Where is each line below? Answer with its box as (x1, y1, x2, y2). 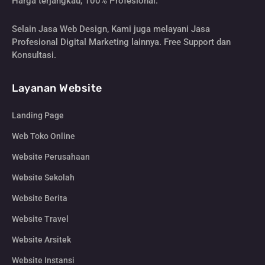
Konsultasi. (12, 49, 56, 60)
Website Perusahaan (12, 152, 90, 162)
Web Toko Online (12, 131, 75, 141)
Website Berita (12, 193, 67, 203)
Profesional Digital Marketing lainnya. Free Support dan (12, 36, 231, 47)
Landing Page (12, 111, 64, 121)
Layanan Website (12, 82, 102, 95)
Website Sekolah (12, 173, 75, 183)
